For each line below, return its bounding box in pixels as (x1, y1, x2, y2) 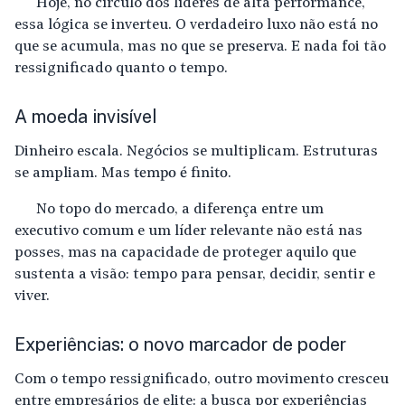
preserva (227, 40, 284, 54)
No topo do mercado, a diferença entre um (36, 202, 324, 217)
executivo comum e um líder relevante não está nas (14, 224, 363, 239)
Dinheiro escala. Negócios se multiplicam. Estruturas (14, 145, 378, 159)
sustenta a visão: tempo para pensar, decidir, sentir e (14, 268, 375, 282)
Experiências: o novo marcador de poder (14, 334, 346, 355)
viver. (14, 289, 50, 304)
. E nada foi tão (284, 40, 386, 54)
